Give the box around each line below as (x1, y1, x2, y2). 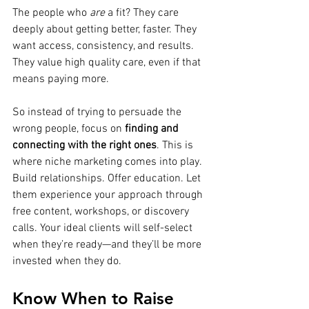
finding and (125, 121, 181, 136)
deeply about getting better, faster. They (12, 22, 199, 37)
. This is (157, 138, 196, 152)
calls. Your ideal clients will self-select (12, 221, 195, 235)
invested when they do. (12, 254, 121, 268)
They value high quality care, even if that (12, 55, 203, 70)
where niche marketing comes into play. (12, 154, 204, 169)
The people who (12, 6, 90, 20)
